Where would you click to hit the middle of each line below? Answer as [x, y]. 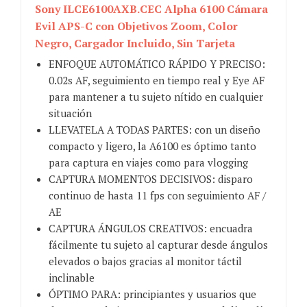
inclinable [72, 278]
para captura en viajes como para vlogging [148, 163]
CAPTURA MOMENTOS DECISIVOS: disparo [151, 179]
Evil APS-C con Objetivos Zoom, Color [136, 26]
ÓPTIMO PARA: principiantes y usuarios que [152, 294]
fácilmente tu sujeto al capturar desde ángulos [158, 245]
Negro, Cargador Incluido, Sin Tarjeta [135, 44]
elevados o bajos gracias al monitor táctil [145, 261]
